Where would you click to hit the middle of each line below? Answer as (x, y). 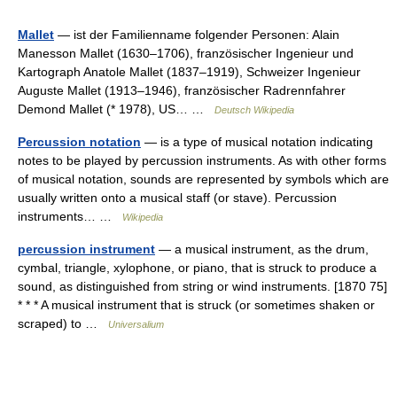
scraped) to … (63, 323)
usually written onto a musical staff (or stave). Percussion (177, 197)
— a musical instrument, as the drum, (262, 249)
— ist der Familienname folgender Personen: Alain (197, 34)
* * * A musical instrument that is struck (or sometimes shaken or (196, 304)
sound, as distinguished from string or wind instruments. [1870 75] (202, 286)
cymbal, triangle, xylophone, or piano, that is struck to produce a (197, 267)
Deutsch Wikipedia (254, 109)
